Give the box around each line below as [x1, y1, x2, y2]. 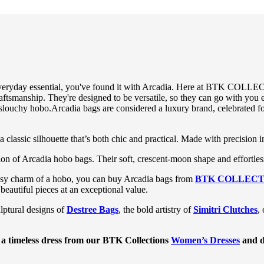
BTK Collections [103, 235, 171, 245]
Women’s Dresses [171, 235, 240, 245]
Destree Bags [67, 204, 118, 214]
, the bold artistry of [118, 204, 193, 214]
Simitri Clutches [193, 204, 258, 214]
